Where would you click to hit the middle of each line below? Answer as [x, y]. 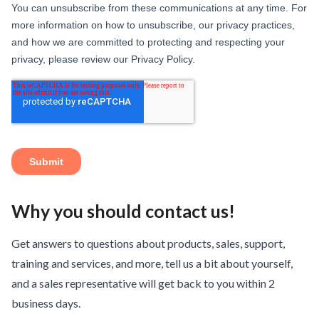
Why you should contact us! [123, 211]
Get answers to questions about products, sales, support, [148, 243]
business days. [46, 303]
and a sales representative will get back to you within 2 [143, 283]
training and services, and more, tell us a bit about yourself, [152, 263]
